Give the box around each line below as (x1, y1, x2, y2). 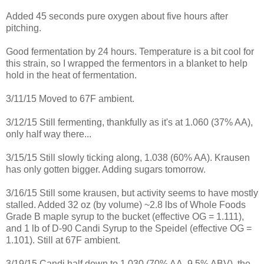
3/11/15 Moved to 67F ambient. (6, 93, 134, 104)
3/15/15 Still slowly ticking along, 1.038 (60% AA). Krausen (6, 152, 250, 163)
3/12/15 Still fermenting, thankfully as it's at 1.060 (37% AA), (6, 117, 253, 127)
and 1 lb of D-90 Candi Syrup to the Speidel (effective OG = (6, 223, 252, 233)
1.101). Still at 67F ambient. (6, 235, 120, 245)
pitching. (6, 22, 41, 33)
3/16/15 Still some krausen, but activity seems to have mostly (6, 187, 258, 198)
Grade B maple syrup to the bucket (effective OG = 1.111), (6, 211, 244, 222)
